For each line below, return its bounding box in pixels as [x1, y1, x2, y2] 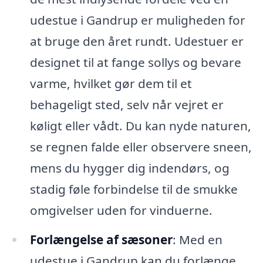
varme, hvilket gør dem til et [29, 75, 192, 92]
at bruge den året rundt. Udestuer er [29, 33, 244, 50]
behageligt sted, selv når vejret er [29, 96, 224, 113]
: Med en [172, 231, 222, 248]
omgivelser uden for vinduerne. [29, 202, 213, 219]
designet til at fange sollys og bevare [29, 54, 241, 71]
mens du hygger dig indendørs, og [29, 160, 230, 177]
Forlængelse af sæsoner [29, 231, 173, 248]
